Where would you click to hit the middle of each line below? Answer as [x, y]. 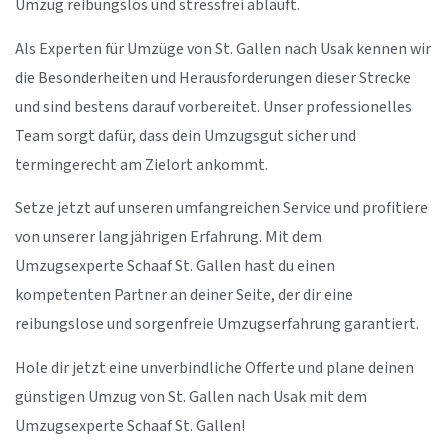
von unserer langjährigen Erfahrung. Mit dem [168, 238]
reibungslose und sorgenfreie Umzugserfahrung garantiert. [217, 325]
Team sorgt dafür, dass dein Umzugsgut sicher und [185, 136]
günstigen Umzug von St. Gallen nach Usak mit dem [191, 397]
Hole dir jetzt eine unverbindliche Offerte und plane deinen [214, 368]
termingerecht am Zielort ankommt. [141, 165]
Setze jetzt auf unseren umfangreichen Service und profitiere [221, 209]
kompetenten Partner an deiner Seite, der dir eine [184, 296]
